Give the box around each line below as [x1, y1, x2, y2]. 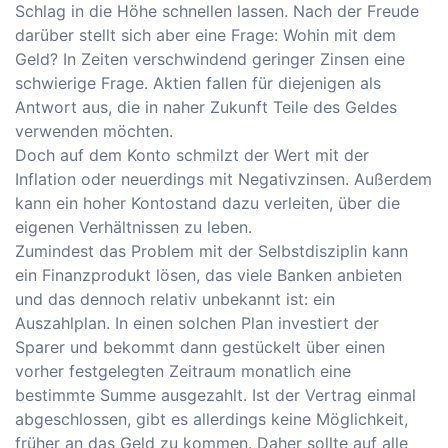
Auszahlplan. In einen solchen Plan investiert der [15, 313, 379, 334]
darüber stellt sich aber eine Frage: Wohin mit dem [15, 25, 396, 46]
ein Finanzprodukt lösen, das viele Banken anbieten [15, 265, 402, 286]
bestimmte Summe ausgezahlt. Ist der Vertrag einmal [15, 385, 416, 406]
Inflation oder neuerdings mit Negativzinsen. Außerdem [15, 169, 432, 190]
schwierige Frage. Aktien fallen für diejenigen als [15, 73, 381, 94]
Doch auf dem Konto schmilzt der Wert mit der [15, 145, 369, 166]
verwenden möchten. [15, 121, 173, 142]
